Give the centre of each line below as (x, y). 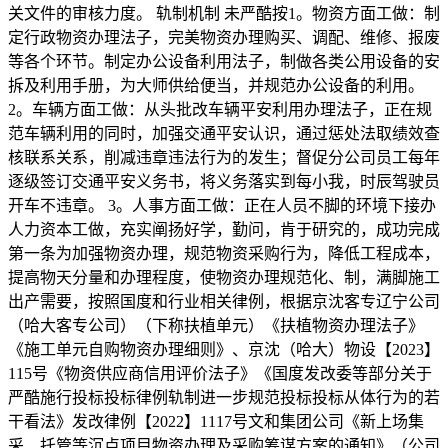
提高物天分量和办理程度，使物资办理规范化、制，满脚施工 (224, 277)
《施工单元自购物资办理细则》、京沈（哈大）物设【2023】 (224, 349)
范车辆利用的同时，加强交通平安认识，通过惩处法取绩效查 (224, 133)
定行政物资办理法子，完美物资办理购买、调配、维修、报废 (224, 37)
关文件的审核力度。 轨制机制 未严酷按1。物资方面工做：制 (224, 13)
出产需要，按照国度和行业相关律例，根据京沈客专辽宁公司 (224, 301)
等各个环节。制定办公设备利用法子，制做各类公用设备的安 (224, 61)
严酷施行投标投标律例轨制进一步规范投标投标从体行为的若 (224, 397)
